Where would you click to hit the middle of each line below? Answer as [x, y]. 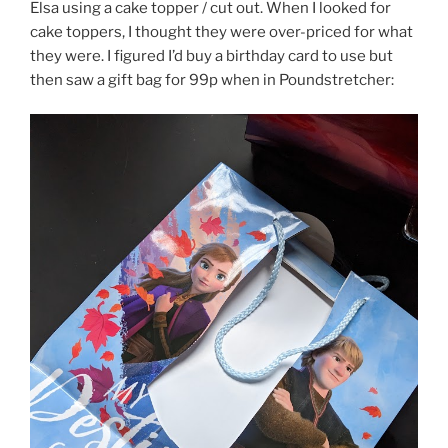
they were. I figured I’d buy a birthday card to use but [211, 55]
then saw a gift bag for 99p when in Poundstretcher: [212, 79]
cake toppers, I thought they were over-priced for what [221, 31]
